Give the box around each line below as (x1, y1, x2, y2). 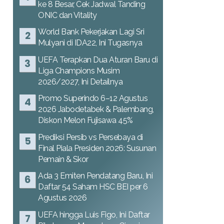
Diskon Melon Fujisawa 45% (38, 115, 133, 125)
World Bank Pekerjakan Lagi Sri (38, 27, 144, 36)
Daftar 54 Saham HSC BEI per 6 (38, 182, 148, 191)
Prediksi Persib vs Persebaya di (38, 132, 143, 142)
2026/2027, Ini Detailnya (38, 76, 122, 86)
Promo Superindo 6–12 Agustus (38, 93, 147, 103)
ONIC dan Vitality (38, 10, 97, 20)
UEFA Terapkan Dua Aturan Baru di (38, 54, 157, 64)
